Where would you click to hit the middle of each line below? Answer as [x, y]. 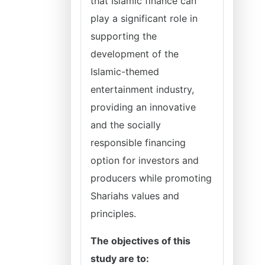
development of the [135, 54]
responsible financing [138, 143]
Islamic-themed [125, 72]
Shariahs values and [135, 196]
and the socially [126, 125]
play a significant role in [144, 18]
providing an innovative [143, 107]
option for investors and [145, 160]
